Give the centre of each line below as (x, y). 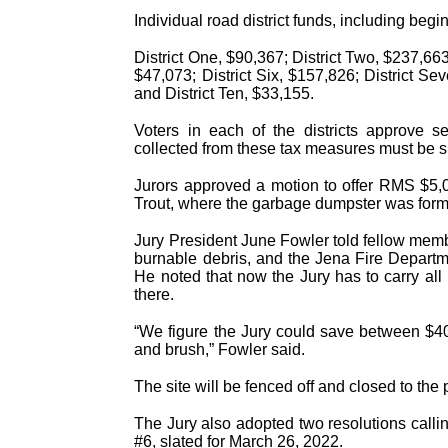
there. (154, 295)
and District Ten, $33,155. (224, 94)
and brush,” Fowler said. (220, 350)
